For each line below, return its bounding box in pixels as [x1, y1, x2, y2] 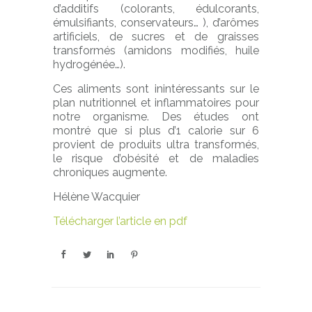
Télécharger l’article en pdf [53, 214, 187, 228]
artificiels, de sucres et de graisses [53, 30, 259, 43]
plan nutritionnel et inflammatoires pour [53, 96, 259, 109]
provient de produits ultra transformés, [53, 138, 259, 151]
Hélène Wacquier [53, 190, 140, 203]
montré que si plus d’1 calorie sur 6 [53, 124, 259, 137]
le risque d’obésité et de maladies [53, 152, 259, 165]
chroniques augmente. [53, 166, 167, 179]
